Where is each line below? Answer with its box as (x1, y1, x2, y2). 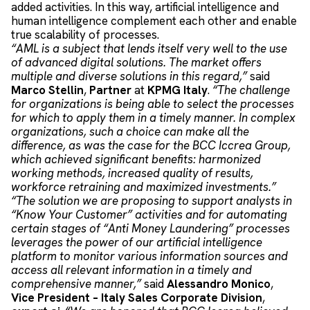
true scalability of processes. (11, 26, 159, 42)
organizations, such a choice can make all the (11, 123, 249, 139)
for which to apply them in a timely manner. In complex (11, 109, 295, 125)
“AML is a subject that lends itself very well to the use (11, 40, 287, 56)
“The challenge (212, 82, 290, 98)
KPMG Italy (147, 82, 208, 98)
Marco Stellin (11, 82, 84, 98)
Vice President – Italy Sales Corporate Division (11, 289, 262, 305)
